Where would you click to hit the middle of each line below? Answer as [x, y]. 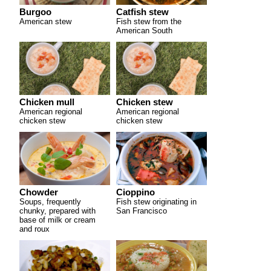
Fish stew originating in [156, 202]
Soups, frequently [50, 202]
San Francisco [142, 211]
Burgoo [35, 12]
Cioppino [135, 192]
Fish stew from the [149, 21]
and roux [34, 229]
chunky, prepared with [57, 211]
